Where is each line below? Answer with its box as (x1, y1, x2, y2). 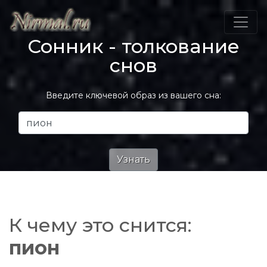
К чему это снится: (9, 213, 192, 237)
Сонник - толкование (27, 35, 240, 58)
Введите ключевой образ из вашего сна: (46, 90, 221, 101)
